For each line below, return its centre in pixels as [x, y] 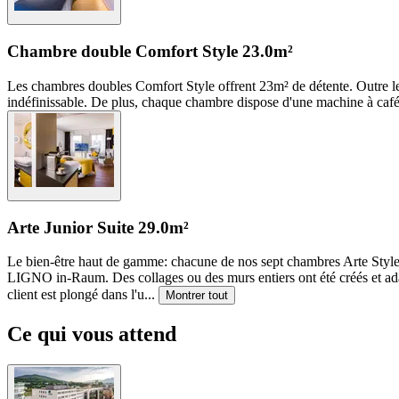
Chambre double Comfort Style [122, 52]
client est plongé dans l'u [76, 295]
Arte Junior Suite [70, 227]
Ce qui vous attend [92, 334]
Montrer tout [197, 296]
